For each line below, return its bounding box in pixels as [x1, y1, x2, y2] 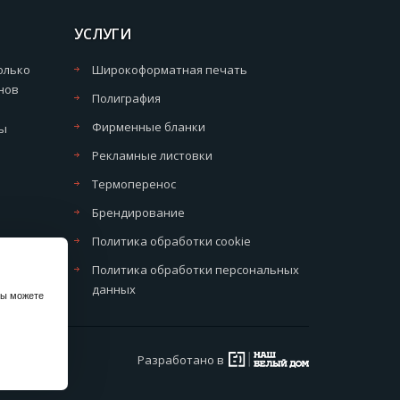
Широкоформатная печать [92, 61, 248, 78]
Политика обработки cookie [92, 232, 252, 249]
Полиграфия [92, 89, 162, 106]
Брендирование [92, 204, 186, 221]
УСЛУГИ [74, 23, 132, 44]
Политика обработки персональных [92, 261, 300, 278]
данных [92, 280, 137, 297]
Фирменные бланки [92, 118, 206, 135]
